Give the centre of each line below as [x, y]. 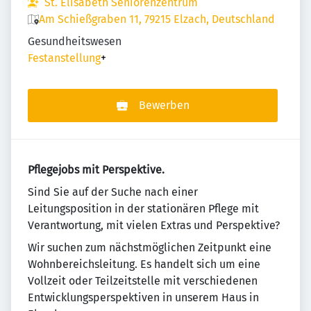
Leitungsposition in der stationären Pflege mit [143, 209]
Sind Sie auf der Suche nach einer [113, 192]
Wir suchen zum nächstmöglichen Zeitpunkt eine [150, 247]
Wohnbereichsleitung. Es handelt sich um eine [144, 264]
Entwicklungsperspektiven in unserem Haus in [143, 297]
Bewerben [164, 105]
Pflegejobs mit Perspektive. [96, 170]
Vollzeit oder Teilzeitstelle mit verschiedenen [143, 281]
